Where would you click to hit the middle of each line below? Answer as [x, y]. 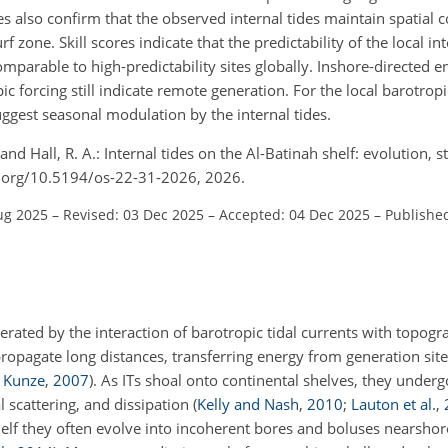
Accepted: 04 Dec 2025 [294, 215]
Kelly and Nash [248, 403]
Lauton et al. [393, 403]
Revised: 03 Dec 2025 [133, 215]
